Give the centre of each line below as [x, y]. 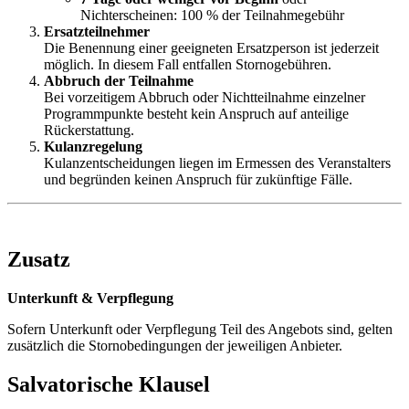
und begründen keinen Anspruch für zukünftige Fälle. [198, 180]
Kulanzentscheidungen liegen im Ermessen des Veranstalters [217, 163]
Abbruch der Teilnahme [119, 81]
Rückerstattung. [89, 131]
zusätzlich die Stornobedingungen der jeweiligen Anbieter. [175, 346]
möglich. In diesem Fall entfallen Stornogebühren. [188, 65]
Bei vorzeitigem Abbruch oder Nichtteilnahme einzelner [204, 98]
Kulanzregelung [93, 147]
